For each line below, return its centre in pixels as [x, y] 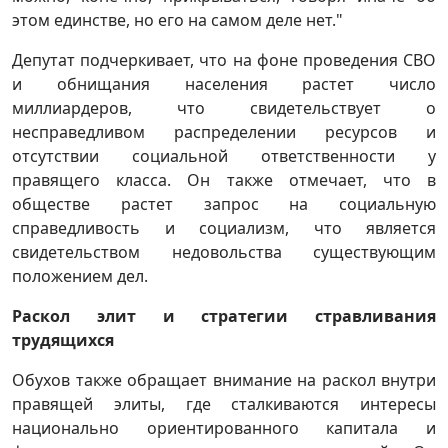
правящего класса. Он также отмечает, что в [224, 180]
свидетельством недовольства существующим [224, 252]
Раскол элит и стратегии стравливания [224, 316]
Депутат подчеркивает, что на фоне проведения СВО [224, 60]
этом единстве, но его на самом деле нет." [177, 20]
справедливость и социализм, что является [224, 228]
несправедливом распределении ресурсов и [224, 132]
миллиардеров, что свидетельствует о [224, 108]
